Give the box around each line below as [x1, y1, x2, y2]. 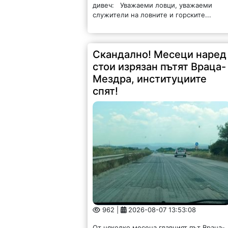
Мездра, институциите [93, 73, 207, 85]
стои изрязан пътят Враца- [93, 61, 226, 73]
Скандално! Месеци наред [93, 48, 227, 61]
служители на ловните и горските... [93, 11, 212, 19]
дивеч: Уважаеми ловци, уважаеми [93, 1, 213, 10]
